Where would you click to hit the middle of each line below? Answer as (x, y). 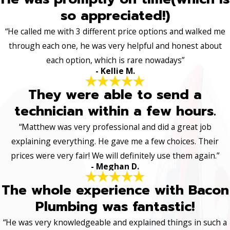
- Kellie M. (115, 71)
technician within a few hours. (115, 111)
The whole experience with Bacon (115, 190)
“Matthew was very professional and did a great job (115, 127)
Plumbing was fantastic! (115, 207)
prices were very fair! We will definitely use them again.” (115, 155)
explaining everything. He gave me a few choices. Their (115, 141)
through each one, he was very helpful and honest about (115, 45)
